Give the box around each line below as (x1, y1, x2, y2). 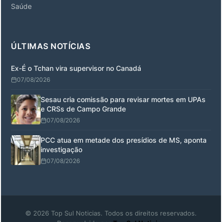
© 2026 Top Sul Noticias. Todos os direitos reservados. (25, 209, 197, 217)
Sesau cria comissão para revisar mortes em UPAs (41, 95, 206, 104)
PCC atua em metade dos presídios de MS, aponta (41, 136, 207, 144)
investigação (41, 145, 82, 154)
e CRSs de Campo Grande (41, 105, 126, 113)
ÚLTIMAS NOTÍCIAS (11, 41, 90, 51)
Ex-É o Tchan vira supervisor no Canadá (11, 64, 141, 72)
